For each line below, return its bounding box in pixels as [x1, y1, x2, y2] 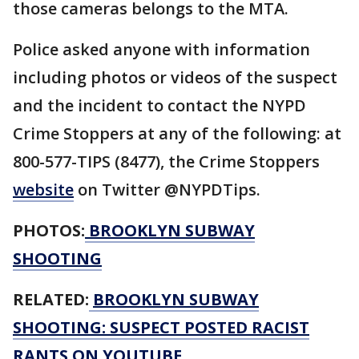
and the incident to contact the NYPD [13, 95, 306, 116]
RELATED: [13, 288, 89, 310]
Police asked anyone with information [13, 38, 310, 60]
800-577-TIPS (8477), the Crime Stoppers [13, 151, 320, 172]
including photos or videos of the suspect [13, 67, 337, 88]
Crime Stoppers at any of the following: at [13, 123, 341, 144]
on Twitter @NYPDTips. [74, 179, 260, 200]
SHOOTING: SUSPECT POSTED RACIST [13, 317, 309, 338]
